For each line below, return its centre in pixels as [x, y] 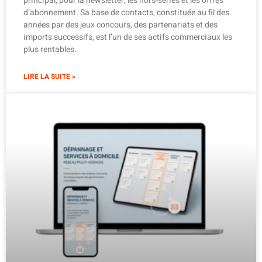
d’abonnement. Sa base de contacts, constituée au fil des [126, 13]
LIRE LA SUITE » [49, 77]
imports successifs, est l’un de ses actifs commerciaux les [128, 37]
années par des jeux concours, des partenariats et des [120, 25]
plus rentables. [50, 50]
